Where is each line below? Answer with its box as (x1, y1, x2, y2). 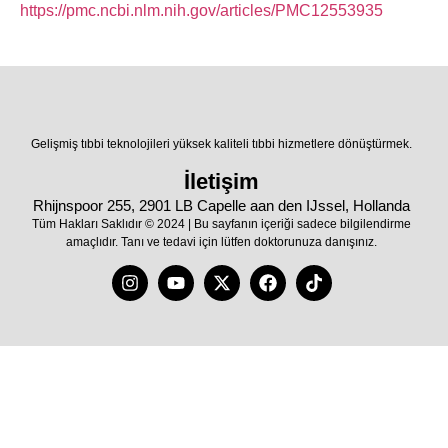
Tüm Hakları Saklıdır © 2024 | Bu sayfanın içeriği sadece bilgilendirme (32, 216, 412, 231)
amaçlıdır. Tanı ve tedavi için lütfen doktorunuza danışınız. (66, 234, 378, 249)
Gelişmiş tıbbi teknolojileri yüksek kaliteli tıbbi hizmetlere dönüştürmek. (31, 137, 413, 152)
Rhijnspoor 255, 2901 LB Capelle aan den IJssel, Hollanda (33, 196, 411, 214)
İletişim (184, 168, 260, 194)
